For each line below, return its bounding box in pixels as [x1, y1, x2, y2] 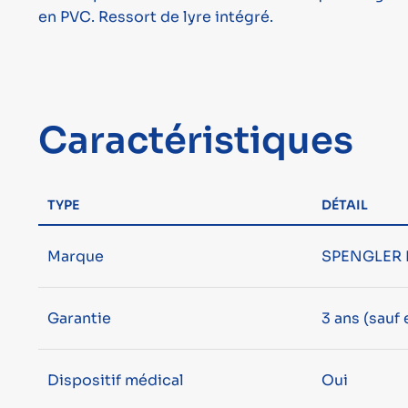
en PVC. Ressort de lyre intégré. [37, 7, 273, 27]
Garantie [46, 309, 111, 329]
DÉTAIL [321, 197, 368, 214]
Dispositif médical [46, 371, 184, 391]
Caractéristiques [37, 117, 353, 165]
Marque [46, 247, 104, 267]
